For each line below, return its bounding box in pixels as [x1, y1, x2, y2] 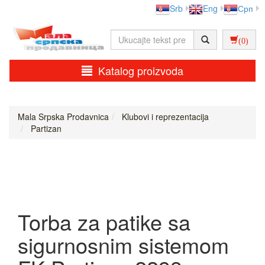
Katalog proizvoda [98, 63, 183, 79]
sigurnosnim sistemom [18, 230, 229, 260]
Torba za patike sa [18, 206, 190, 237]
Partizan [28, 122, 62, 135]
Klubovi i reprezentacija [119, 111, 209, 123]
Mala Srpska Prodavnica [18, 111, 109, 123]
